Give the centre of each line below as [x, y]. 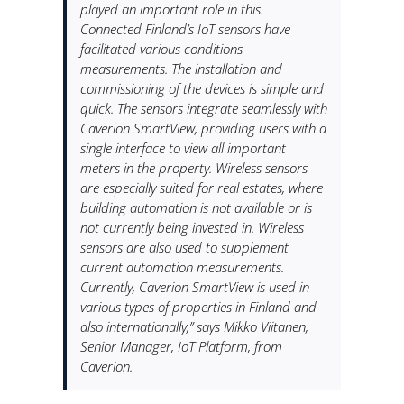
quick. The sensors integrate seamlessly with [203, 108]
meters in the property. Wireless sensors [193, 167]
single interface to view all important [183, 147]
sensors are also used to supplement [184, 247]
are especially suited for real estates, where [201, 187]
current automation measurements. [182, 266]
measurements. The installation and [181, 68]
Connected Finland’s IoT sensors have [185, 28]
